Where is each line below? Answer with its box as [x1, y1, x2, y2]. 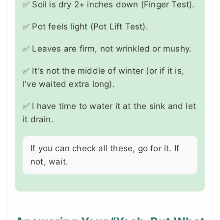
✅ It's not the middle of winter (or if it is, [23, 65, 185, 76]
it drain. [23, 114, 54, 124]
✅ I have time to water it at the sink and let [23, 101, 196, 111]
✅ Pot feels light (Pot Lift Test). [23, 21, 148, 31]
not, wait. [30, 156, 68, 166]
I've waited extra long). [23, 79, 115, 89]
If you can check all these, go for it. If [30, 143, 180, 153]
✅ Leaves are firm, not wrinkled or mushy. [23, 43, 192, 54]
